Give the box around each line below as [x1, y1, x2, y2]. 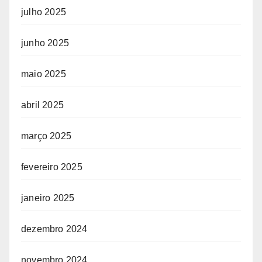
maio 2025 [21, 68, 66, 79]
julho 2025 [21, 6, 66, 17]
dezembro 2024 [21, 223, 88, 234]
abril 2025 [21, 99, 64, 110]
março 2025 [21, 130, 71, 141]
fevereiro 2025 [21, 161, 82, 172]
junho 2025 [21, 37, 69, 48]
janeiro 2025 [21, 192, 75, 203]
